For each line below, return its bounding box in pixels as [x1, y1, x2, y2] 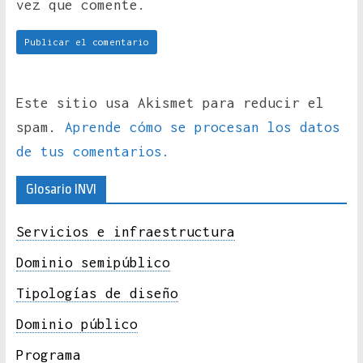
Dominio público [15, 316, 138, 333]
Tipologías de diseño [15, 285, 178, 302]
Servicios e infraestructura [15, 224, 235, 241]
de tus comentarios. [15, 143, 170, 160]
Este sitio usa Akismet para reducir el [15, 95, 324, 112]
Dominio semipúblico [15, 254, 170, 271]
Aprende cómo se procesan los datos [64, 119, 340, 136]
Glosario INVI [25, 181, 96, 198]
